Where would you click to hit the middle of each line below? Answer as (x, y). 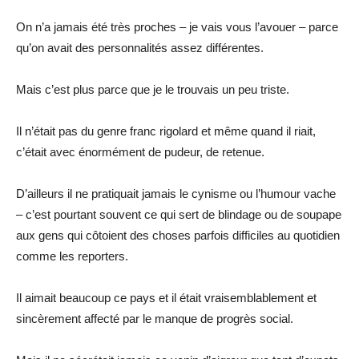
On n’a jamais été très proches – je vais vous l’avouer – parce (177, 26)
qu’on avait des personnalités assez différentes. (140, 47)
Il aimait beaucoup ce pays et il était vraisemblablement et (166, 297)
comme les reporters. (72, 256)
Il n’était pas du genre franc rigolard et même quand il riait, (166, 131)
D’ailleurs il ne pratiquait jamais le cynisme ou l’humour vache (176, 193)
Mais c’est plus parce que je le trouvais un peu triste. (153, 89)
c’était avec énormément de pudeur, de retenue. (140, 151)
